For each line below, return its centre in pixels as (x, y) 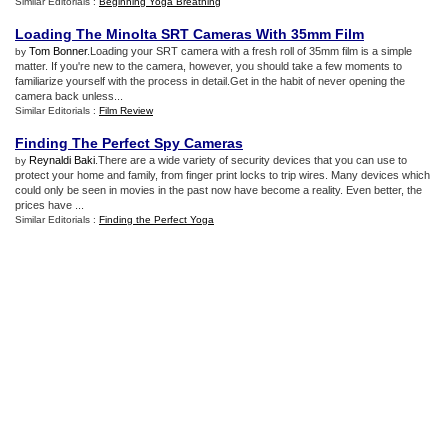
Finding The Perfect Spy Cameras (129, 143)
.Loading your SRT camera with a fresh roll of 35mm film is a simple (249, 51)
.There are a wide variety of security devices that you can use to (251, 160)
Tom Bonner (58, 51)
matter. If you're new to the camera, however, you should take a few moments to (208, 66)
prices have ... (49, 205)
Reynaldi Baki (62, 160)
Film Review (126, 110)
